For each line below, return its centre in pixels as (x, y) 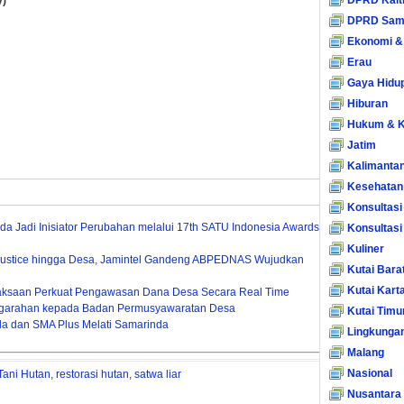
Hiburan (367, 104)
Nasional (370, 373)
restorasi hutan (92, 374)
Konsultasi (375, 207)
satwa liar (158, 374)
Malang (366, 353)
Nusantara (374, 394)
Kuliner (366, 249)
